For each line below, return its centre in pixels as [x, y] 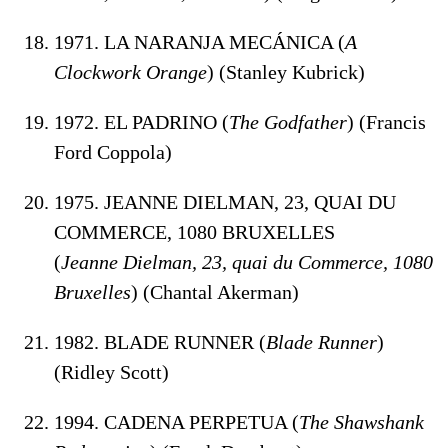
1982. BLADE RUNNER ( [160, 341]
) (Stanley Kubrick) [286, 71]
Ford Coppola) [113, 151]
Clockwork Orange [130, 71]
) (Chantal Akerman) [215, 291]
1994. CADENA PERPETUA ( [176, 421]
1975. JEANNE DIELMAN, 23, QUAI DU [225, 201]
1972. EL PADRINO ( [141, 121]
